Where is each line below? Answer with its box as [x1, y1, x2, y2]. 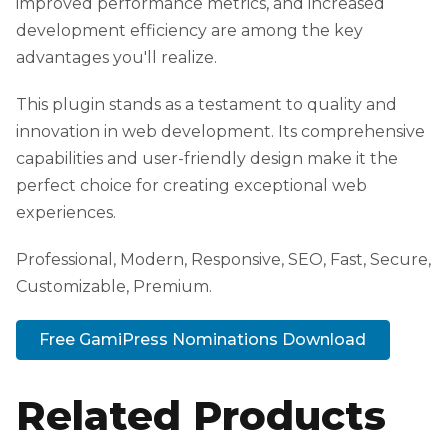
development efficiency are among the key [16, 20, 363, 40]
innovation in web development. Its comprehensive [16, 121, 425, 141]
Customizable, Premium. [16, 276, 212, 296]
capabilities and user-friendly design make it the [16, 148, 398, 168]
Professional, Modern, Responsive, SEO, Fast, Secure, [16, 249, 431, 269]
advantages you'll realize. [16, 47, 217, 67]
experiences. [16, 202, 116, 222]
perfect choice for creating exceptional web [16, 175, 367, 195]
